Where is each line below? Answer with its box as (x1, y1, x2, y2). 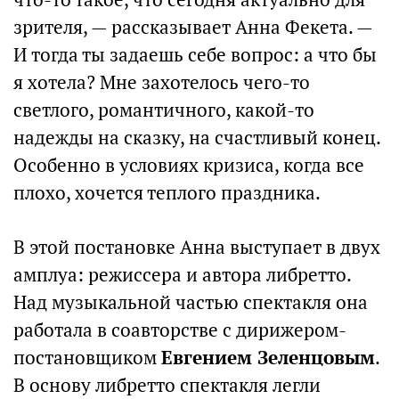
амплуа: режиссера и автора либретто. (13, 263, 351, 287)
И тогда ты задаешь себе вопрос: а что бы (13, 43, 377, 67)
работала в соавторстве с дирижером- (13, 318, 346, 342)
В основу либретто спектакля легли (13, 373, 321, 397)
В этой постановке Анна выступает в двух (13, 235, 380, 259)
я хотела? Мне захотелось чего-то (13, 70, 310, 94)
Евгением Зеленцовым (161, 346, 375, 370)
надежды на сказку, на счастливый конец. (13, 126, 380, 150)
